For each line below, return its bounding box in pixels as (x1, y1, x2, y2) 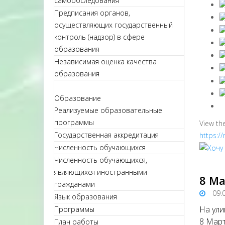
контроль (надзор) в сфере (54, 32, 145, 42)
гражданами (54, 179, 95, 189)
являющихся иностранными (54, 167, 147, 177)
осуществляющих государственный (54, 20, 173, 30)
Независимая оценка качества (54, 57, 157, 66)
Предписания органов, (54, 8, 130, 18)
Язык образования (54, 192, 117, 201)
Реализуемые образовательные (54, 105, 162, 115)
